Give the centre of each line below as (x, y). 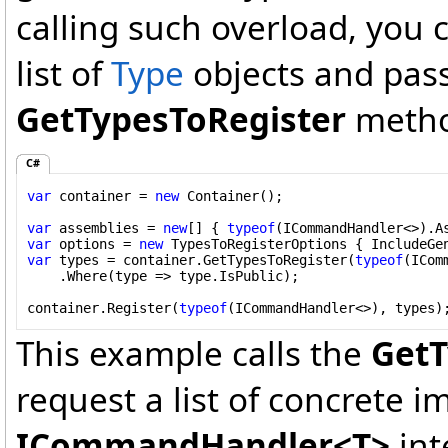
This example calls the (193, 353)
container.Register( (103, 307)
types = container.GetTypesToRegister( (203, 259)
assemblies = (107, 227)
